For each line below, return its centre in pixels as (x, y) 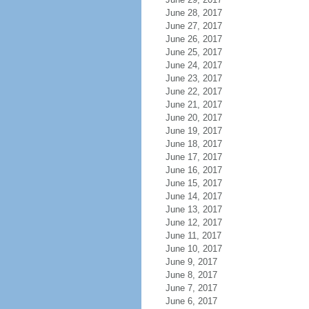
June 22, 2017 (193, 91)
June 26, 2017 (193, 39)
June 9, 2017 (191, 262)
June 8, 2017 (191, 275)
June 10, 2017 (193, 249)
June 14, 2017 (193, 196)
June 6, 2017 (191, 301)
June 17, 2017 (193, 157)
